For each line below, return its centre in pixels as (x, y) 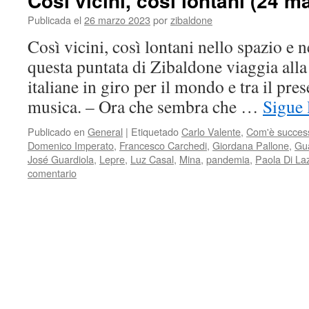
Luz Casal (152, 159)
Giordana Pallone (251, 145)
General (105, 131)
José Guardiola (61, 159)
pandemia (228, 159)
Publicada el (54, 20)
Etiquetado (155, 131)
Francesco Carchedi (163, 145)
